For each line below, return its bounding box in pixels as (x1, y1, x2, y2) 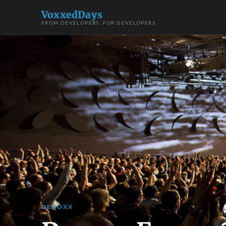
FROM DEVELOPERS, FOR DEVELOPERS (41, 19, 156, 26)
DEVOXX (41, 203, 74, 210)
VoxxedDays (41, 8, 102, 21)
